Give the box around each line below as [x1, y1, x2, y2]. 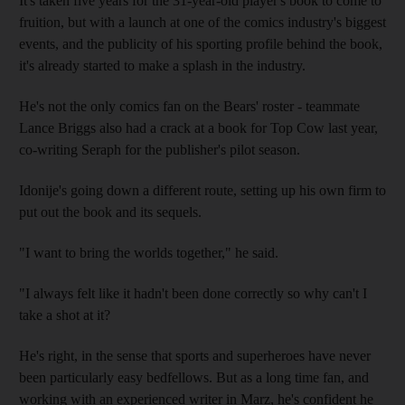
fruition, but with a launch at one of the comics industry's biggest [19, 14, 386, 30]
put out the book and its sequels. [19, 203, 202, 220]
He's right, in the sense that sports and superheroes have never [19, 347, 371, 363]
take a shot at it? [19, 306, 110, 323]
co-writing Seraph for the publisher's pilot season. [19, 141, 300, 157]
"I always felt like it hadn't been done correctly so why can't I [19, 285, 367, 301]
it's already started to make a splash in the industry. [19, 57, 306, 73]
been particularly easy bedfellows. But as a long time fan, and [19, 369, 369, 385]
